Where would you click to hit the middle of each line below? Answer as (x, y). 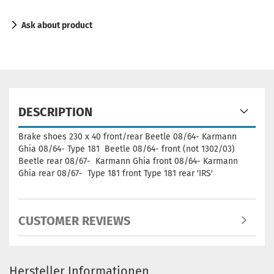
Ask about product (57, 25)
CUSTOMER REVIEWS (74, 221)
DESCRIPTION (55, 112)
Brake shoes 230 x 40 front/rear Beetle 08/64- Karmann (128, 137)
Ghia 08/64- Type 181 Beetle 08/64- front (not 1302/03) (127, 149)
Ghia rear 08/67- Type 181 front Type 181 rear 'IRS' (116, 173)
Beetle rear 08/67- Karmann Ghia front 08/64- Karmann (128, 161)
